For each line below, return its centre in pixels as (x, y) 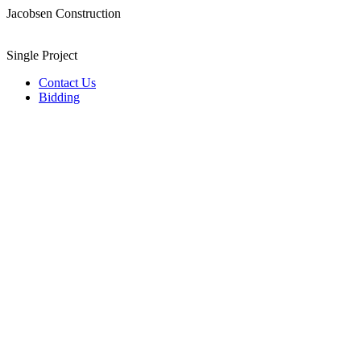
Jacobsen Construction (64, 13)
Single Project (42, 55)
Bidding (59, 97)
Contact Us (67, 83)
